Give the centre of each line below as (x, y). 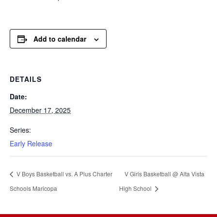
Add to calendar (60, 39)
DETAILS (26, 79)
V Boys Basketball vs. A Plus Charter (64, 174)
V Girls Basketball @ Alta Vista (165, 174)
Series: (20, 130)
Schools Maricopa (33, 188)
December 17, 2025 (40, 110)
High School (136, 188)
